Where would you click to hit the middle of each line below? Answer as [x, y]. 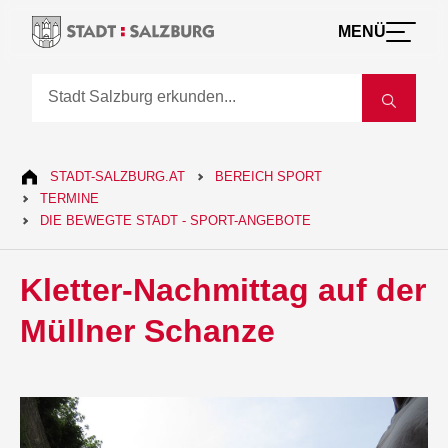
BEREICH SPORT [269, 176]
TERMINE [70, 198]
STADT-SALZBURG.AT [118, 176]
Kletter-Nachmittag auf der [223, 290]
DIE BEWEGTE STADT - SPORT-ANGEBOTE [176, 220]
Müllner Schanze [148, 331]
